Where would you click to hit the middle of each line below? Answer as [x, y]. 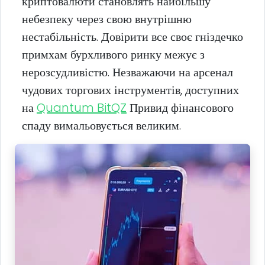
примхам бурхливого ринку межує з [113, 54]
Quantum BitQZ [82, 107]
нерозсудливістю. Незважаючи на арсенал [127, 72]
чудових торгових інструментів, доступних [130, 90]
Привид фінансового [180, 107]
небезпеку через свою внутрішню [107, 19]
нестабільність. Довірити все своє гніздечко [132, 36]
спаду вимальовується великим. [101, 125]
